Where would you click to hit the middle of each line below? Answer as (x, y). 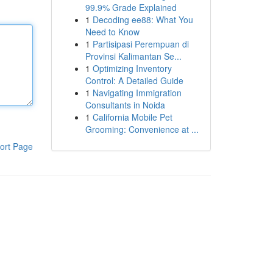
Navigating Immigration (137, 93)
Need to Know (112, 32)
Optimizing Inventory (132, 68)
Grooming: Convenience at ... (142, 129)
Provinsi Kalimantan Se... (133, 56)
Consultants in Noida (125, 105)
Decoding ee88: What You (143, 19)
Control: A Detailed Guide (134, 80)
